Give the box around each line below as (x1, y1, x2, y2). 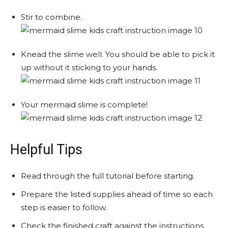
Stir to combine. (21, 12, 82, 22)
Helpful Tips (10, 141, 82, 158)
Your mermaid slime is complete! (21, 99, 148, 109)
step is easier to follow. (21, 202, 107, 212)
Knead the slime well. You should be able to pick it (21, 49, 215, 59)
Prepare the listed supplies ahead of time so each (21, 189, 213, 199)
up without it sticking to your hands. (21, 62, 157, 72)
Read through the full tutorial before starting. (21, 170, 194, 181)
